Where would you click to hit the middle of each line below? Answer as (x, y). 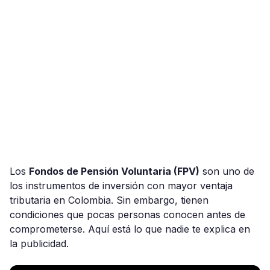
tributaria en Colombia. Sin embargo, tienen (109, 200)
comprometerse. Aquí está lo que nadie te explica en (130, 229)
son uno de (227, 171)
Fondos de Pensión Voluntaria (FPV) (114, 171)
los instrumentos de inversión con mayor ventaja (121, 186)
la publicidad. (39, 243)
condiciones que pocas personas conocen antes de (127, 215)
